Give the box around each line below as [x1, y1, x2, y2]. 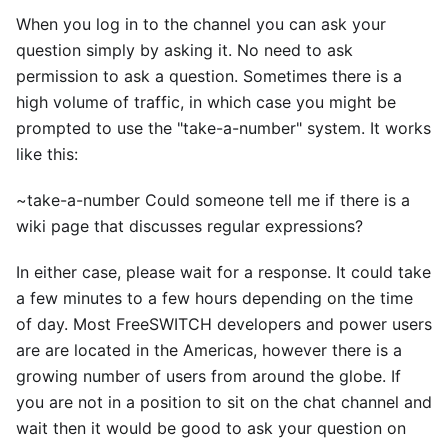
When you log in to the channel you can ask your [16, 14, 386, 34]
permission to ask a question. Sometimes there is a [16, 66, 402, 86]
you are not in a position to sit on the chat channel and [16, 392, 432, 412]
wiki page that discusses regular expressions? [16, 216, 363, 236]
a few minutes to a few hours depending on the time [16, 288, 413, 308]
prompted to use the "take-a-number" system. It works [16, 118, 431, 138]
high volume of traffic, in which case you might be [16, 92, 396, 112]
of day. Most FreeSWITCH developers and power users [16, 314, 432, 334]
